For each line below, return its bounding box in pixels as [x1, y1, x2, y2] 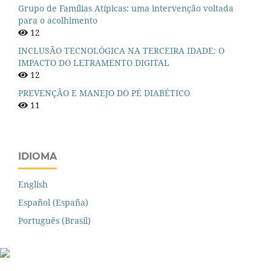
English [18, 178, 48, 191]
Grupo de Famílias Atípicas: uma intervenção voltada [18, 2, 233, 15]
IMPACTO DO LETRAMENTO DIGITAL [18, 57, 169, 69]
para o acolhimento [18, 15, 97, 27]
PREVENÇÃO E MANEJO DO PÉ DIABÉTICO [18, 87, 190, 99]
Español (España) [18, 197, 88, 209]
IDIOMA [18, 151, 57, 163]
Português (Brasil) [18, 215, 91, 227]
